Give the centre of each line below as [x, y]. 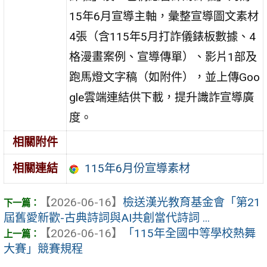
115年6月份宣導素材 [137, 168]
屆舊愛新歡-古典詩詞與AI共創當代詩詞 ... [107, 218]
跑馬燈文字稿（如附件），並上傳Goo [165, 77]
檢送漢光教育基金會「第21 [192, 203]
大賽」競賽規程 [43, 249]
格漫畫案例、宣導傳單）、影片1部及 [163, 57]
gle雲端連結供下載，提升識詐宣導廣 [162, 97]
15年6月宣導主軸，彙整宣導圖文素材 [164, 16]
